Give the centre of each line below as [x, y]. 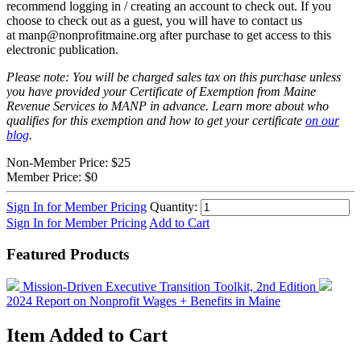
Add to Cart [179, 222]
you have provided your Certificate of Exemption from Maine [161, 91]
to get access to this [282, 35]
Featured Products [68, 254]
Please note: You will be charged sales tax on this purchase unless [174, 77]
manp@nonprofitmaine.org [87, 35]
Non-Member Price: [57, 162]
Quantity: [174, 206]
